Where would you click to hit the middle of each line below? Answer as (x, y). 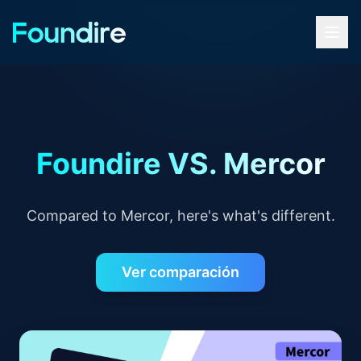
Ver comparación (180, 272)
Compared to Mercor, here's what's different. (180, 216)
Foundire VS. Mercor (180, 164)
